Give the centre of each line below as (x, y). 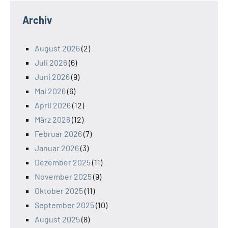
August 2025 (57, 219)
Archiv (37, 20)
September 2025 (64, 205)
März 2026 (52, 120)
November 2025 (63, 177)
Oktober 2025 (59, 191)
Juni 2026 (52, 77)
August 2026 (57, 48)
